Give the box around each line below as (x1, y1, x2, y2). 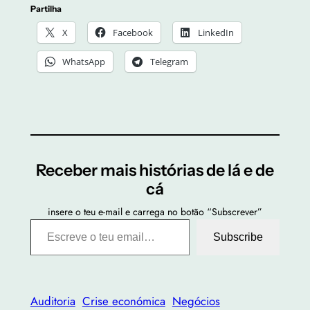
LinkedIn (197, 26, 234, 39)
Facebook (112, 26, 153, 39)
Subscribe (213, 231, 264, 244)
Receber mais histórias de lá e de (36, 160, 274, 181)
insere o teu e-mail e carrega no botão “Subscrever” (48, 205, 262, 219)
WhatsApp (62, 55, 105, 69)
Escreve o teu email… (29, 210, 66, 228)
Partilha (30, 3, 62, 15)
